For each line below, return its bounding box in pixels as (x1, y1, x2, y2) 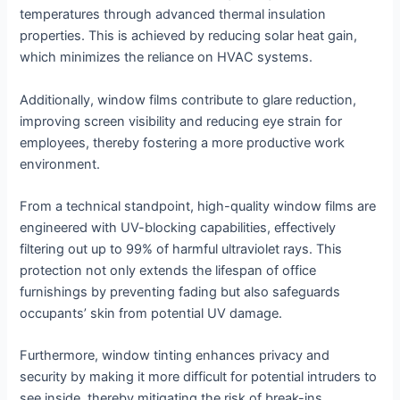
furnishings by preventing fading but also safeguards (20, 283, 341, 300)
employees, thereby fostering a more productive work (20, 134, 346, 151)
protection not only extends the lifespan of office (20, 262, 317, 279)
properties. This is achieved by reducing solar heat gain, (20, 28, 358, 45)
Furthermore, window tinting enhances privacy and (20, 347, 330, 364)
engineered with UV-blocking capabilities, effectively (20, 219, 337, 236)
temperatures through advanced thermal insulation (20, 6, 327, 23)
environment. (20, 155, 101, 172)
